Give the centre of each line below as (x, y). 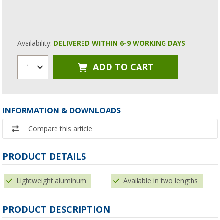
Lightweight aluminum (51, 180)
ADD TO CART (122, 67)
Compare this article (60, 128)
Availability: (35, 43)
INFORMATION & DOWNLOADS (62, 110)
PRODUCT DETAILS (44, 156)
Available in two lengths (161, 180)
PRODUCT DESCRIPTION (56, 209)
